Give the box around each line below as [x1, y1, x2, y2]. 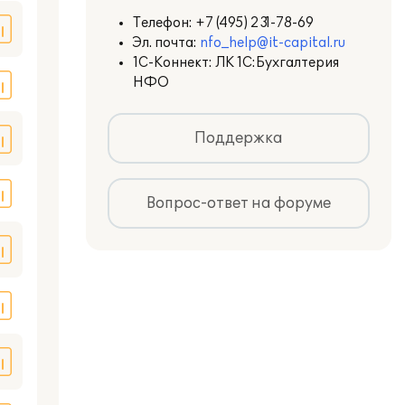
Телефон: [133, 15, 195, 31]
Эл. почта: [133, 35, 200, 51]
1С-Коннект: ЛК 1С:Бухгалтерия [133, 55, 339, 71]
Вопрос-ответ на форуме [146, 194, 331, 212]
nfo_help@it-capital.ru [200, 35, 345, 51]
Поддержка [194, 129, 283, 147]
